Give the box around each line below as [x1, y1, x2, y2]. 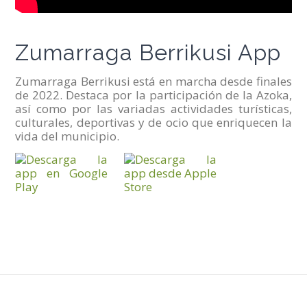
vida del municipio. [15, 127, 120, 144]
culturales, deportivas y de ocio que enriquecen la [15, 114, 292, 130]
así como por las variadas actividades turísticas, [15, 100, 292, 116]
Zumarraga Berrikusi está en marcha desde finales [15, 73, 292, 89]
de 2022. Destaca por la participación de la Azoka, [15, 86, 292, 103]
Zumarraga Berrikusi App [15, 40, 282, 66]
